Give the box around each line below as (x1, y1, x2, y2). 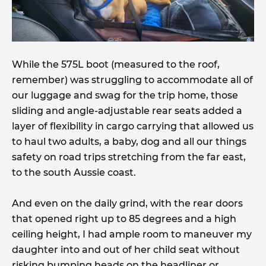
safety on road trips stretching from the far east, (12, 151, 246, 163)
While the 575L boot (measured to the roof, (12, 59, 220, 71)
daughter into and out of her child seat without (12, 244, 240, 256)
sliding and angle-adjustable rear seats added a (12, 105, 242, 117)
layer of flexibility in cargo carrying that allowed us (12, 121, 254, 132)
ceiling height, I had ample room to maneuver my (12, 229, 252, 240)
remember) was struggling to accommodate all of (12, 74, 253, 86)
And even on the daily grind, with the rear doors (12, 198, 243, 210)
